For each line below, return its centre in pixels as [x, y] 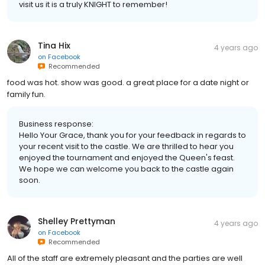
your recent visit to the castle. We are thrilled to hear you [126, 147]
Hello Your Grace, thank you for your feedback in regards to [132, 135]
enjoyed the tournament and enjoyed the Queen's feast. [127, 158]
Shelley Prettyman [77, 222]
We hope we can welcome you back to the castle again [126, 169]
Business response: [56, 124]
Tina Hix [54, 46]
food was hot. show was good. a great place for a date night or [128, 83]
